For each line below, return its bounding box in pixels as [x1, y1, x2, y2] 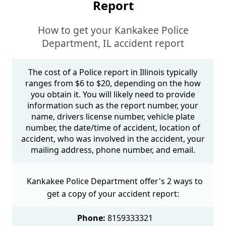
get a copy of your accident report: [46, 188, 179, 200]
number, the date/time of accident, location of [25, 122, 200, 134]
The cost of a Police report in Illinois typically [28, 67, 198, 78]
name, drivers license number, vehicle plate [31, 111, 195, 123]
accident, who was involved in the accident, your [21, 133, 205, 145]
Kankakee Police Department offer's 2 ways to [27, 176, 203, 187]
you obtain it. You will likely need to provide [30, 89, 195, 100]
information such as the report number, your [27, 100, 199, 111]
